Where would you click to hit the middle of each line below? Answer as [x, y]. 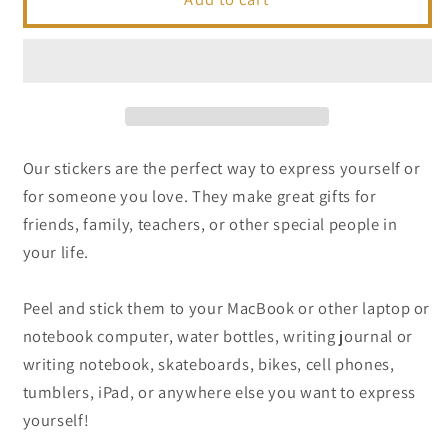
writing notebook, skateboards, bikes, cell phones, [208, 363]
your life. [56, 251]
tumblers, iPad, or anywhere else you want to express [219, 391]
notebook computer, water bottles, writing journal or [217, 335]
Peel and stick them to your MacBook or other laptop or [226, 307]
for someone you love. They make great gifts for [199, 195]
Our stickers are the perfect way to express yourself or [221, 167]
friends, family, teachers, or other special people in [210, 223]
